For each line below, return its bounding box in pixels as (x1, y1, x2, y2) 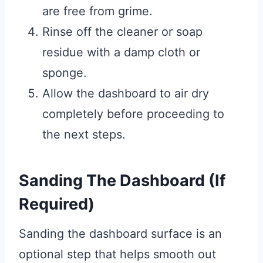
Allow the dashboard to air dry (42, 86, 209, 101)
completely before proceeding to (42, 107, 224, 122)
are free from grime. (42, 4, 153, 19)
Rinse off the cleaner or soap (42, 25, 203, 39)
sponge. (42, 66, 87, 80)
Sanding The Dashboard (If (19, 170, 225, 190)
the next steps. (42, 127, 126, 142)
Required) (19, 194, 95, 214)
